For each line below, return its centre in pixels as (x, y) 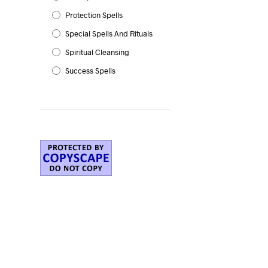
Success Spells (90, 71)
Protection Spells (94, 15)
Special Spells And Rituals (109, 33)
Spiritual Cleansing (97, 52)
